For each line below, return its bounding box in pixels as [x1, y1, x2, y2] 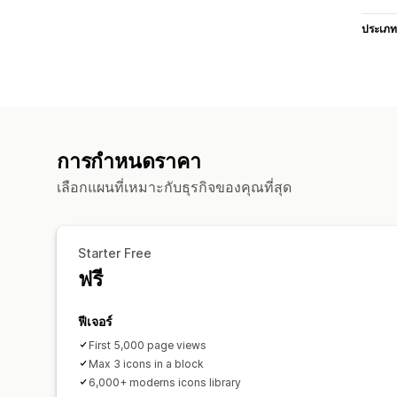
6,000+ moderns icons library [89, 375, 241, 389]
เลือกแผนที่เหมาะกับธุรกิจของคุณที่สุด [57, 177, 292, 196]
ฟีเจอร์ [78, 313, 113, 329]
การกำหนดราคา [57, 148, 201, 174]
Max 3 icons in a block [89, 356, 204, 370]
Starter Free [78, 245, 152, 261]
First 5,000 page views [89, 338, 206, 352]
